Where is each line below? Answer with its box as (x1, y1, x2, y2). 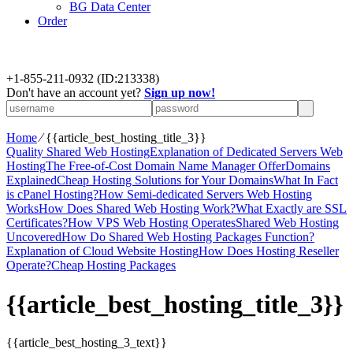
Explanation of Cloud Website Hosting (6, 244, 199, 258)
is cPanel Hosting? (6, 188, 98, 202)
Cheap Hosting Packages (51, 258, 176, 273)
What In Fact (273, 173, 338, 188)
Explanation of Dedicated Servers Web (150, 145, 343, 159)
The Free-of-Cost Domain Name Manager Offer (46, 159, 285, 173)
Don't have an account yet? (6, 86, 144, 100)
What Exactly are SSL (236, 202, 347, 216)
